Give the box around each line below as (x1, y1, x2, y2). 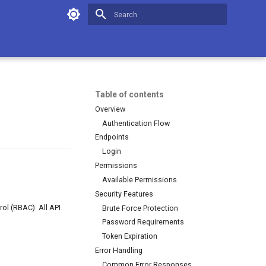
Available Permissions (102, 175, 177, 184)
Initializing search (114, 31, 173, 40)
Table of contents (95, 90, 164, 99)
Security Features (95, 189, 153, 198)
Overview (95, 104, 125, 113)
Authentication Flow (102, 118, 170, 128)
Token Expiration (102, 232, 157, 241)
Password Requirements (102, 217, 184, 227)
